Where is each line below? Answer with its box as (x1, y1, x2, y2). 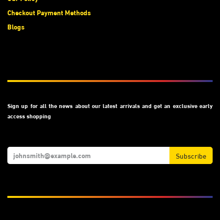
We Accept (7, 178, 48, 195)
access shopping (7, 110, 51, 121)
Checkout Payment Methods (7, 5, 91, 19)
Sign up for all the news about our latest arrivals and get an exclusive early (7, 99, 213, 110)
